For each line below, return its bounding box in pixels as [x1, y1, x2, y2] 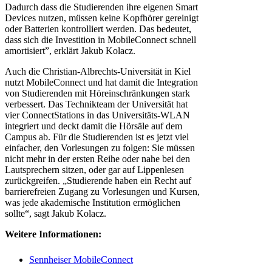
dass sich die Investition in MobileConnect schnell [5, 35, 196, 46]
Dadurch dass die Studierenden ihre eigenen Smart [5, 2, 198, 13]
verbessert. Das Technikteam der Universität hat [5, 99, 188, 110]
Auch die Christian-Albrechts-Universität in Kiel [5, 66, 191, 77]
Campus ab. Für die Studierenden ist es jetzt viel [5, 132, 189, 143]
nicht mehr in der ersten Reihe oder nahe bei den [5, 154, 190, 165]
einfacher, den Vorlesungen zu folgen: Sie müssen [5, 143, 195, 154]
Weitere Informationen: [5, 229, 101, 240]
